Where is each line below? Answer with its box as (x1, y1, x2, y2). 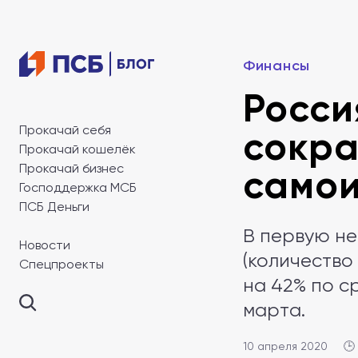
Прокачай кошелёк (19, 141, 136, 157)
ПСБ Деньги (19, 199, 89, 214)
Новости (19, 237, 70, 253)
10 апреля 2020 (243, 340, 328, 352)
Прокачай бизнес (19, 161, 124, 176)
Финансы (243, 57, 311, 74)
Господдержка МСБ (19, 180, 137, 195)
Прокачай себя (19, 122, 111, 137)
